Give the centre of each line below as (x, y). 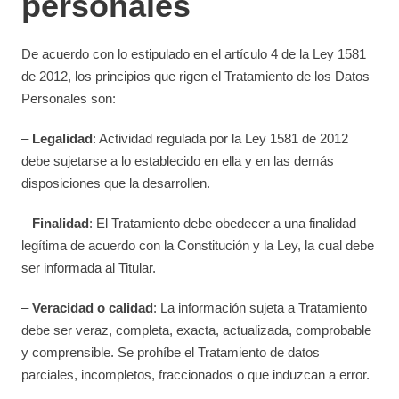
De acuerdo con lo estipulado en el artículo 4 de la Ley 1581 (194, 54)
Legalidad (63, 138)
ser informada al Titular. (89, 268)
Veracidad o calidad (93, 308)
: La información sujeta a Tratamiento (261, 308)
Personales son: (69, 98)
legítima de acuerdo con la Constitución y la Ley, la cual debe (198, 245)
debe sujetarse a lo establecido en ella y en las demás (178, 161)
